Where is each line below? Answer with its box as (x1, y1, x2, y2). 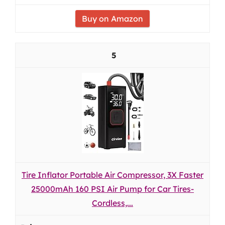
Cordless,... (92, 198, 133, 208)
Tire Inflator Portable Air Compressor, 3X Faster (22, 170, 203, 180)
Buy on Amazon (82, 14, 143, 24)
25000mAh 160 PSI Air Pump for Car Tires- (31, 184, 194, 194)
